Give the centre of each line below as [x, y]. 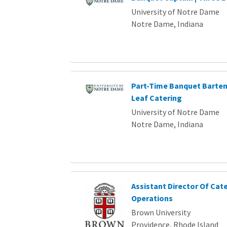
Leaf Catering [156, 98]
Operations [152, 198]
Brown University [161, 212]
